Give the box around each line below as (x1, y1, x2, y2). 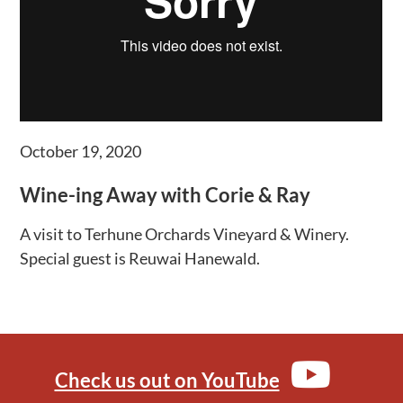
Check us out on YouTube (54, 368, 280, 393)
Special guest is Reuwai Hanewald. (20, 248, 261, 269)
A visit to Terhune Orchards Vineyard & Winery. (20, 224, 350, 245)
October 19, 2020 (20, 140, 142, 161)
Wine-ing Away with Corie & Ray (20, 182, 311, 207)
